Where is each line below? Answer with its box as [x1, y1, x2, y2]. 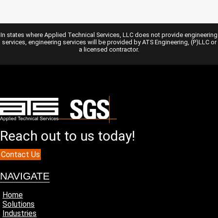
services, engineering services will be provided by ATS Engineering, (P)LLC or [1, 38, 217, 46]
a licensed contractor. [79, 45, 139, 53]
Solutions [2, 200, 35, 209]
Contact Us [1, 150, 40, 160]
